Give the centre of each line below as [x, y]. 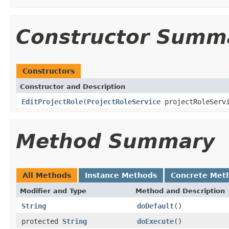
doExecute [155, 221]
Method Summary [115, 141]
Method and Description [180, 191]
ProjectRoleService [124, 101]
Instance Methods [121, 175]
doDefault [155, 206]
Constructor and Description [73, 86]
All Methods [47, 175]
